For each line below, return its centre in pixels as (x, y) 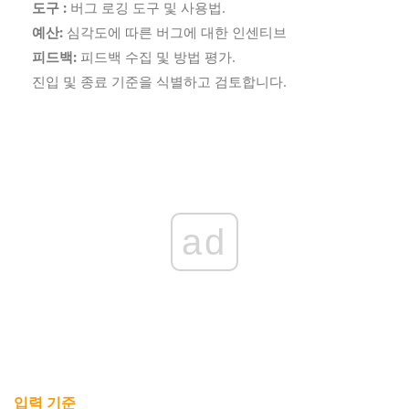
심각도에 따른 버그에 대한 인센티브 (175, 31)
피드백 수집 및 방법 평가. (156, 56)
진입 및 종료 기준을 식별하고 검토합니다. (159, 81)
